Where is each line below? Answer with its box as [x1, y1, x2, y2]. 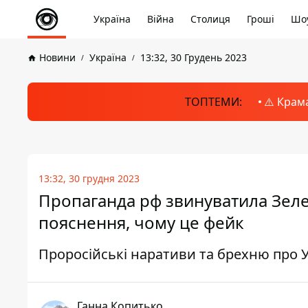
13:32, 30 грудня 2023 [38, 172, 140, 185]
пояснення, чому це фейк [38, 211, 244, 234]
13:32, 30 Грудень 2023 [140, 51, 247, 64]
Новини [39, 51, 76, 64]
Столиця [190, 12, 230, 25]
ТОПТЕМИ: [184, 94, 242, 109]
